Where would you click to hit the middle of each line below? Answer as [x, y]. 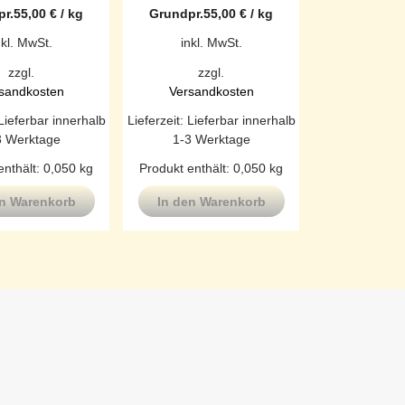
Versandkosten [211, 91]
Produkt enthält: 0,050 [204, 168]
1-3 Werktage [211, 139]
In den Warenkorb [211, 202]
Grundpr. [176, 14]
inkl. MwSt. [211, 43]
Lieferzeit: [157, 120]
